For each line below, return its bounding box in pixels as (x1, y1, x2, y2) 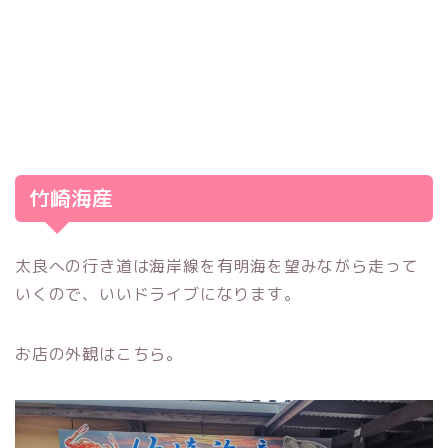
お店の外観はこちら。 (15, 343, 183, 366)
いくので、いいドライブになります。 (15, 283, 301, 306)
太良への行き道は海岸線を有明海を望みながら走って (15, 255, 419, 278)
